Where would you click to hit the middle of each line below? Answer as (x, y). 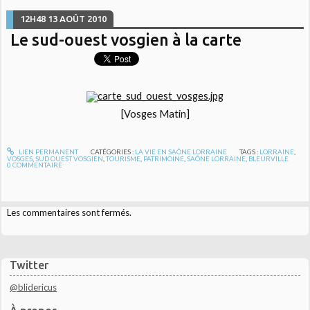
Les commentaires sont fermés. (70, 213)
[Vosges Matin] (155, 113)
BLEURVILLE (269, 158)
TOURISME (124, 158)
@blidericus (34, 287)
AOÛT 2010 (83, 19)
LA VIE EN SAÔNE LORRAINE (181, 151)
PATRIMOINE (164, 158)
